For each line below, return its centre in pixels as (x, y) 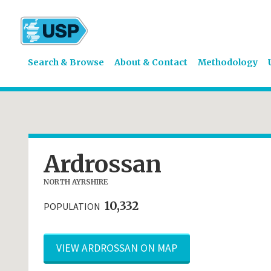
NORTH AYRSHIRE (75, 182)
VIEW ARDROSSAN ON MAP (116, 248)
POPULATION (73, 206)
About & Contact (151, 63)
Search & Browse (66, 63)
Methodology (227, 63)
